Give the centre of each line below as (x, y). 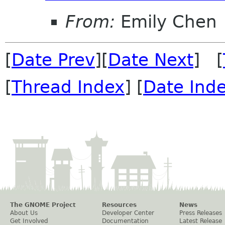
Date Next (151, 60)
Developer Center (128, 213)
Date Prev (53, 60)
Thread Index (68, 87)
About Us (24, 213)
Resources (119, 205)
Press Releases (201, 213)
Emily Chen (166, 22)
